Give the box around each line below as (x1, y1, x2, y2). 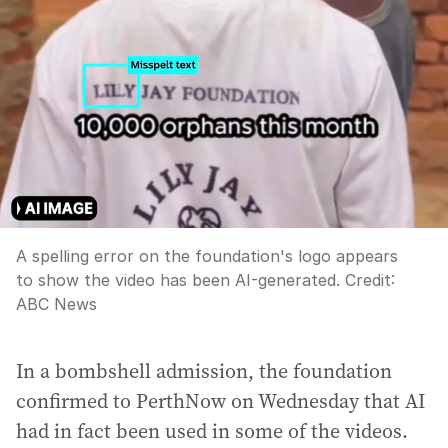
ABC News (16, 293, 97, 314)
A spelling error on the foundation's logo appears (16, 245, 398, 266)
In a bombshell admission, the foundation (16, 356, 392, 385)
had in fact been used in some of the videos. (16, 416, 408, 445)
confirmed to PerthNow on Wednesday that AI (16, 386, 425, 415)
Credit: (340, 269, 395, 290)
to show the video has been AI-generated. (16, 269, 340, 290)
